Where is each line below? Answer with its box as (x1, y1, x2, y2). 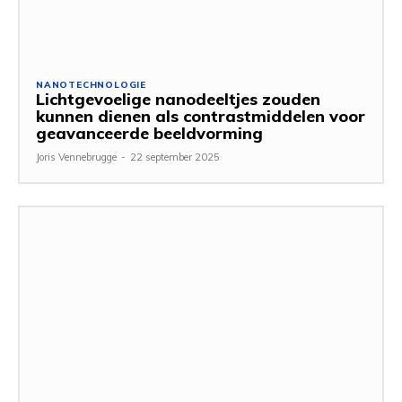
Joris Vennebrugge (36, 150, 117, 163)
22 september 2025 (130, 150, 220, 163)
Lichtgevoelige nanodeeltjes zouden (36, 88, 320, 109)
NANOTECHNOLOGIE (36, 78, 146, 91)
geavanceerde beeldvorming (36, 122, 263, 144)
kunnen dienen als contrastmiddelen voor (36, 105, 365, 127)
